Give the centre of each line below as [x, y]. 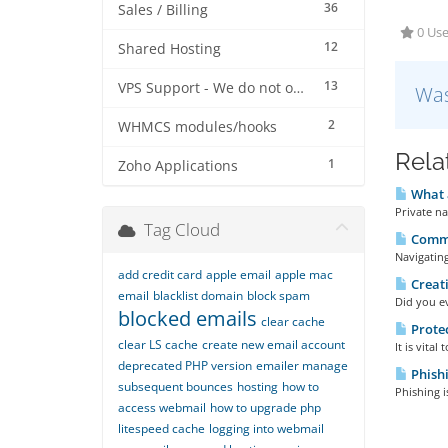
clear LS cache [158, 344]
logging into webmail [266, 428]
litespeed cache [161, 428]
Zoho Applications [178, 166]
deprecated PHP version [185, 365]
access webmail [162, 407]
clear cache [293, 321]
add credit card [160, 274]
